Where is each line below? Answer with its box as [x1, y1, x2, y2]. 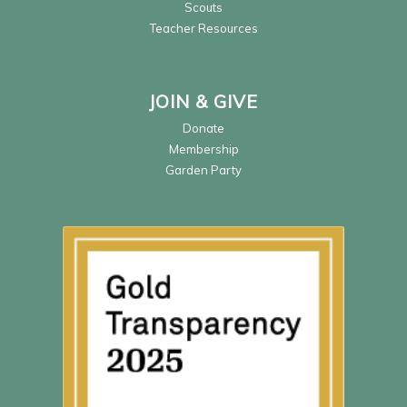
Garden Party [165, 162, 242, 177]
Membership [168, 141, 239, 156]
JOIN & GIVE [149, 89, 258, 113]
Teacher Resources [149, 20, 258, 35]
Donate [183, 120, 224, 135]
